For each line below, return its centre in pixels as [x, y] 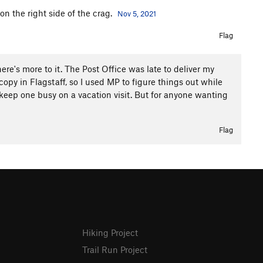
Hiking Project [110, 232]
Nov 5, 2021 [137, 14]
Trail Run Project [115, 249]
